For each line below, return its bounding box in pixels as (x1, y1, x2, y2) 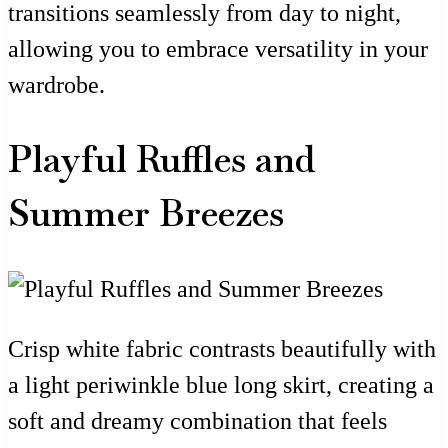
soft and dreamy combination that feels (8, 407, 387, 434)
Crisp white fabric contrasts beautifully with (8, 335, 436, 362)
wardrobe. (8, 72, 105, 99)
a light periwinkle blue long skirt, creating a (8, 371, 434, 398)
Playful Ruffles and (8, 135, 316, 183)
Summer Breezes (8, 189, 284, 237)
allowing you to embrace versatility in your (8, 36, 428, 63)
